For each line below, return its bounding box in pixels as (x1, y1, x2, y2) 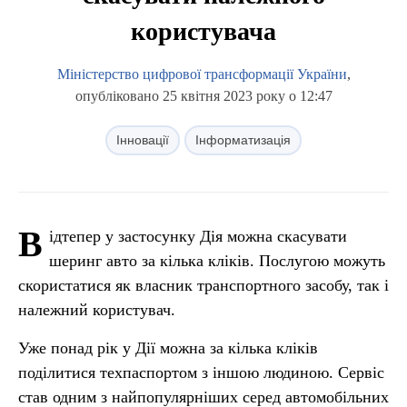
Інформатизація (195, 133, 291, 147)
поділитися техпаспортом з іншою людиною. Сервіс (18, 363, 384, 382)
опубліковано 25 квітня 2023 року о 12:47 (74, 88, 333, 104)
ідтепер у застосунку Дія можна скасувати (49, 227, 347, 245)
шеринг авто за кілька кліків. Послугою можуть (49, 252, 385, 270)
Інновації (116, 133, 169, 147)
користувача (131, 17, 276, 45)
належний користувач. (18, 301, 175, 319)
